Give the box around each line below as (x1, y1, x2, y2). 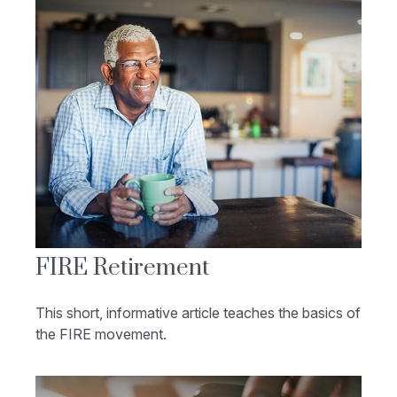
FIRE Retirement (35, 253, 209, 284)
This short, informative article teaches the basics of (35, 304, 361, 323)
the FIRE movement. (35, 325, 167, 344)
